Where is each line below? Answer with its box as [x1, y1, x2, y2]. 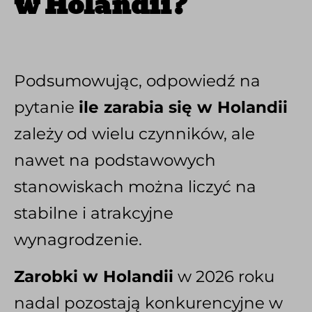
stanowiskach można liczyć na [14, 177, 256, 197]
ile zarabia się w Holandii [79, 97, 288, 118]
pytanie [14, 97, 79, 118]
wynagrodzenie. [14, 230, 142, 250]
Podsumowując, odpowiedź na [14, 71, 260, 91]
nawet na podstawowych [14, 150, 216, 171]
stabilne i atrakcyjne [14, 203, 173, 224]
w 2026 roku [173, 266, 274, 286]
